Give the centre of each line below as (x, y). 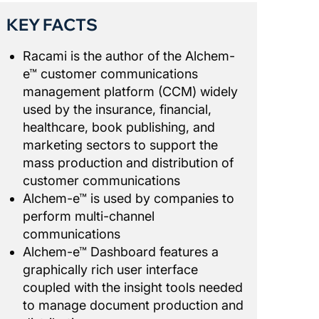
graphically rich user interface (110, 269)
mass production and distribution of (128, 162)
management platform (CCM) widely (130, 91)
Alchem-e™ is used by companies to (128, 198)
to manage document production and (133, 305)
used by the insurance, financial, (117, 109)
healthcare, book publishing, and (119, 127)
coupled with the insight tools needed (132, 287)
